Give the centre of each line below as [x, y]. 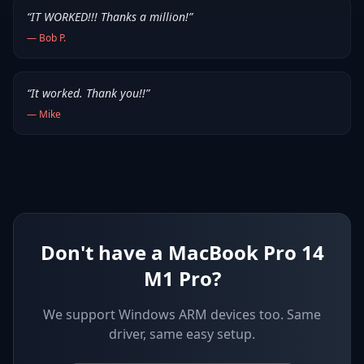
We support [81, 314]
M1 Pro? [182, 278]
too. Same [290, 314]
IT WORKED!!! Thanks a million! [110, 16]
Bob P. [52, 37]
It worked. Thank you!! [88, 93]
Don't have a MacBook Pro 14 [182, 252]
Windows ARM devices [187, 314]
